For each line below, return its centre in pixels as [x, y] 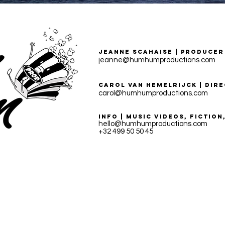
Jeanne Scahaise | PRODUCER [161, 52]
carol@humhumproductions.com [153, 93]
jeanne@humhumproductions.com [157, 60]
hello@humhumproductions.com [153, 124]
